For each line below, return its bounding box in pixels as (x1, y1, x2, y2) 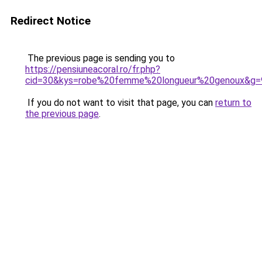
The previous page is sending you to (25, 53, 175, 64)
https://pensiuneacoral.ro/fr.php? (25, 64, 160, 75)
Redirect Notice (11, 14, 91, 27)
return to (215, 97, 251, 108)
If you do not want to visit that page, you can (25, 97, 215, 108)
